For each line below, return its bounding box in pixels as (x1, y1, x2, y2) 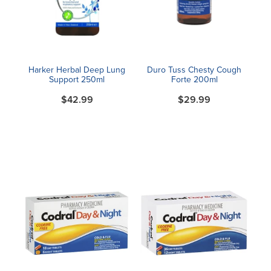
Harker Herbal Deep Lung (28, 64, 125, 76)
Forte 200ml (171, 73, 218, 86)
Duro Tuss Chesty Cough (147, 64, 241, 76)
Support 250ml (49, 73, 105, 86)
